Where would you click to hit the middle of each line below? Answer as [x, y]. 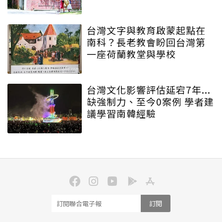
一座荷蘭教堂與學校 [131, 54]
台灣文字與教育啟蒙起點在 [146, 30]
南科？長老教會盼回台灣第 [146, 42]
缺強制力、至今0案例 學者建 [150, 102]
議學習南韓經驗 [121, 113]
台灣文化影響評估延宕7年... [149, 90]
